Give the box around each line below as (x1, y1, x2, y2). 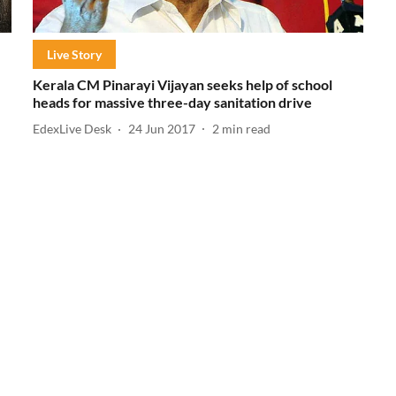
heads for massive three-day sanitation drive (32, 93, 312, 110)
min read (221, 121, 270, 137)
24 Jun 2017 (127, 121, 195, 137)
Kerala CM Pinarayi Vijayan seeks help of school (32, 75, 332, 93)
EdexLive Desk (32, 121, 111, 137)
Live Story (46, 46, 102, 62)
